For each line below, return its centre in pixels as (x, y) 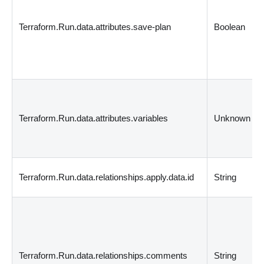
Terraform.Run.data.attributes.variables (94, 118)
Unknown (232, 118)
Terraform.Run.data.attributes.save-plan (95, 27)
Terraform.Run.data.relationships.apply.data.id (107, 177)
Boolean (230, 27)
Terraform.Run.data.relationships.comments (103, 255)
